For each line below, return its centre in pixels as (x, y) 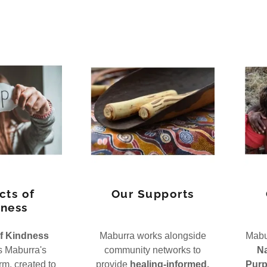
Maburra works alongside (153, 236)
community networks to (153, 250)
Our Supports (153, 194)
